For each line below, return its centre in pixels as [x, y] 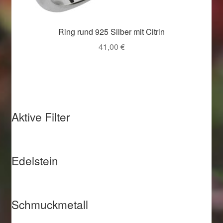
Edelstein [35, 160]
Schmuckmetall [50, 204]
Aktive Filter [41, 116]
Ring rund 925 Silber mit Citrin [111, 31]
